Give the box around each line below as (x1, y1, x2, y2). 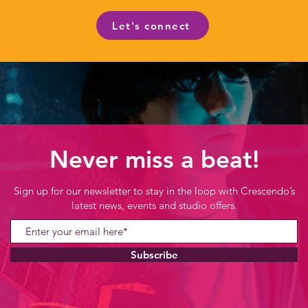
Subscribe (130, 248, 178, 261)
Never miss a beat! (49, 144, 259, 174)
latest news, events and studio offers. (71, 199, 237, 212)
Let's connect (112, 19, 190, 32)
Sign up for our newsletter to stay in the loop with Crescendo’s (13, 184, 295, 197)
